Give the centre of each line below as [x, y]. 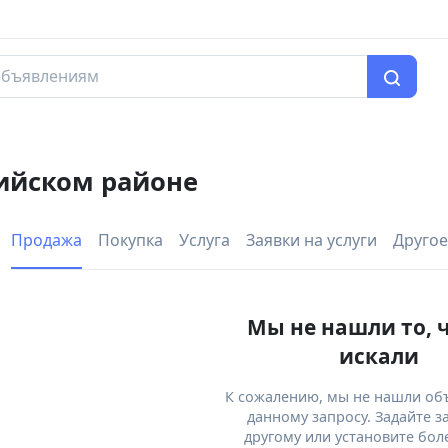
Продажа [46, 240]
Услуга [204, 240]
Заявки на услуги [311, 240]
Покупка [130, 240]
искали [379, 355]
